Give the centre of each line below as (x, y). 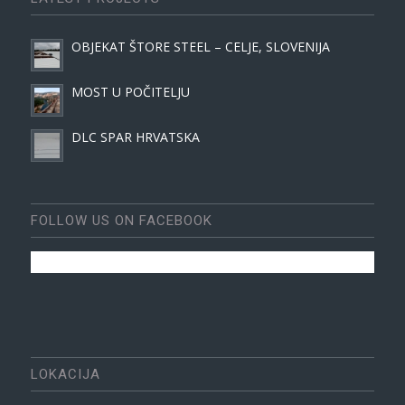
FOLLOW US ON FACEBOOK (121, 221)
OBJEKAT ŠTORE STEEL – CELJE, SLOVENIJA (200, 47)
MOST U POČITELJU (130, 92)
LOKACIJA (65, 374)
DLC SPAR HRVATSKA (135, 137)
